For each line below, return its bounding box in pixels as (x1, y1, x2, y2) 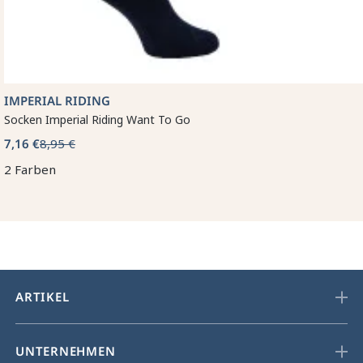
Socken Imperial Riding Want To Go (4, 112, 190, 128)
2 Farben (4, 161, 56, 178)
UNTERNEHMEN (15, 343, 116, 360)
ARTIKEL (15, 288, 70, 305)
